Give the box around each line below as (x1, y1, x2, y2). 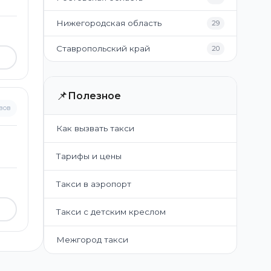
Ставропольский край (56, 44, 150, 53)
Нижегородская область (56, 18, 162, 28)
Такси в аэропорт (56, 179, 131, 189)
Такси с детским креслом (56, 207, 166, 217)
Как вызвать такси (56, 123, 134, 133)
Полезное (68, 90, 121, 102)
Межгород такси (56, 235, 128, 244)
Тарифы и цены (56, 151, 122, 161)
